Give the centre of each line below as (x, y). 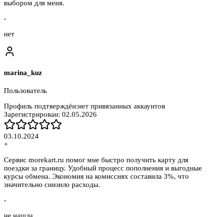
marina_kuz (23, 73)
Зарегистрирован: (33, 115)
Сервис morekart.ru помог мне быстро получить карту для (96, 160)
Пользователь (25, 91)
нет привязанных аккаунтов (122, 106)
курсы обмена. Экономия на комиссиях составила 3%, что (96, 177)
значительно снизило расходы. (52, 185)
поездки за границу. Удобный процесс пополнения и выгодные (103, 168)
